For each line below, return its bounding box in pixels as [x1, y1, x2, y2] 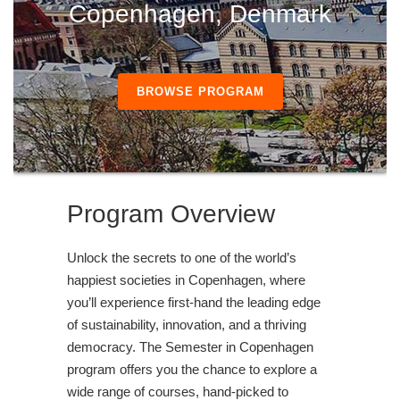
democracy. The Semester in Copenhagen [67, 338, 313, 354]
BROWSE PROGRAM [136, 84, 264, 98]
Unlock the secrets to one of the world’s [67, 249, 296, 265]
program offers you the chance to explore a [67, 361, 317, 377]
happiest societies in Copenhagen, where [67, 271, 305, 287]
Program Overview [67, 199, 275, 228]
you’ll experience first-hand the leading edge [67, 294, 321, 310]
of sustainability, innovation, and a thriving [67, 316, 306, 332]
